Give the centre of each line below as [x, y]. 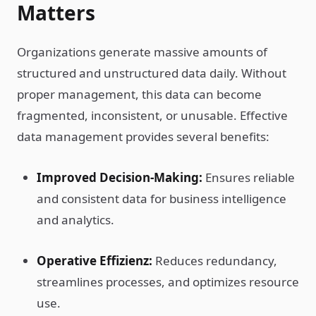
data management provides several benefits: [143, 136]
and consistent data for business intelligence [162, 199]
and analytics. [75, 220]
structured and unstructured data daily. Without [152, 73]
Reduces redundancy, [215, 261]
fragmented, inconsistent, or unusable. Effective [152, 115]
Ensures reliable [249, 177]
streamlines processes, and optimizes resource [168, 282]
